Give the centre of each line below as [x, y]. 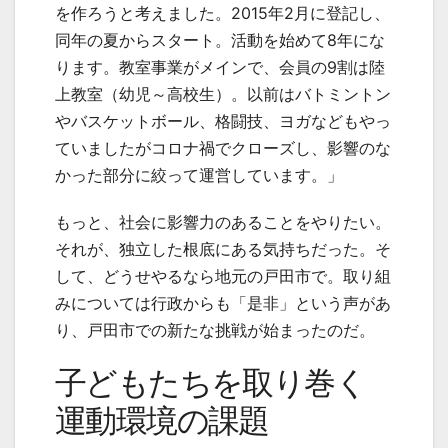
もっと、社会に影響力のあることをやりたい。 [223, 222]
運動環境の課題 [162, 421]
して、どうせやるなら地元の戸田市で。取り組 [223, 276]
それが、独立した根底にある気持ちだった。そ [223, 249]
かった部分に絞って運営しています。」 [199, 175]
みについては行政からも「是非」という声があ [223, 303]
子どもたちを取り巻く [210, 383]
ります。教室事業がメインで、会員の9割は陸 [220, 67]
